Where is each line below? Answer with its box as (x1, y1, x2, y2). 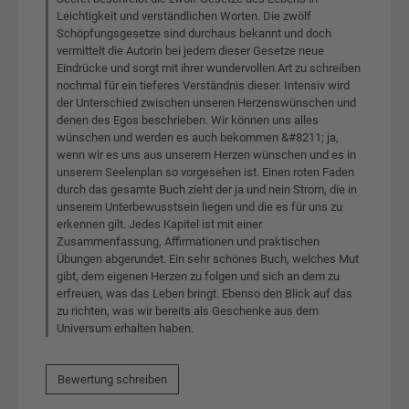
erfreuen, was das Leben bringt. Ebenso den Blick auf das (57, 286, 352, 300)
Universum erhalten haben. (57, 320, 194, 335)
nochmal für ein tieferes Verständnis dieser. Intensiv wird (57, 78, 350, 92)
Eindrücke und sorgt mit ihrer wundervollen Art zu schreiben (57, 60, 361, 75)
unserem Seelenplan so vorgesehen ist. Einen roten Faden (57, 164, 354, 179)
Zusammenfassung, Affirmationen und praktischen (57, 234, 320, 248)
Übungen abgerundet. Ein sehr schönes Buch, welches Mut (57, 251, 359, 266)
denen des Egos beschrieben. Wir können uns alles (57, 112, 319, 127)
